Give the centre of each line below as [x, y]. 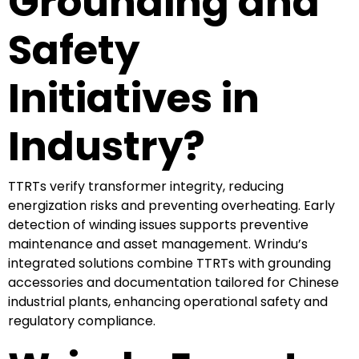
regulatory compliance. [82, 321]
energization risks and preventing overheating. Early [171, 205]
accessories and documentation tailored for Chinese [173, 282]
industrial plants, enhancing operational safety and [168, 301]
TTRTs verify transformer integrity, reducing [146, 186]
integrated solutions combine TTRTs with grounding [169, 263]
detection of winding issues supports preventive [158, 224]
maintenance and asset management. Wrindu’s [158, 244]
